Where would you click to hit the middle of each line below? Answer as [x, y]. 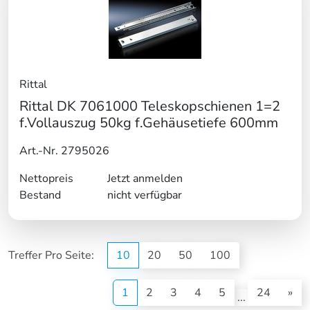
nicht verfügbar [144, 195]
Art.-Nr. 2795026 [64, 151]
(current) [150, 292]
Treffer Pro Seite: [53, 256]
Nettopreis [46, 179]
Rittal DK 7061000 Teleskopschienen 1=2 [150, 107]
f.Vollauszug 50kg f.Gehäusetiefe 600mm [149, 123]
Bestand [40, 195]
